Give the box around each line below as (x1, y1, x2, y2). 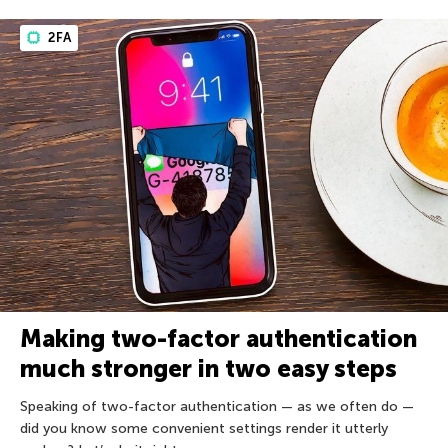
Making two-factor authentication (20, 324, 417, 354)
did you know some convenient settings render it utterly (20, 420, 388, 438)
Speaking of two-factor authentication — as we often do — (20, 398, 414, 416)
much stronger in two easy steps (20, 354, 397, 384)
